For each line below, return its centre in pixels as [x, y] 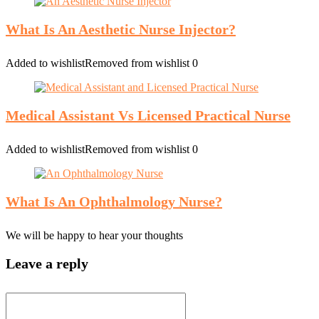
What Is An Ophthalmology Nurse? [114, 202]
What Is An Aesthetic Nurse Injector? [121, 29]
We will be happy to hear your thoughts [94, 235]
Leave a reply [47, 263]
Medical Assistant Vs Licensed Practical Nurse [148, 115]
